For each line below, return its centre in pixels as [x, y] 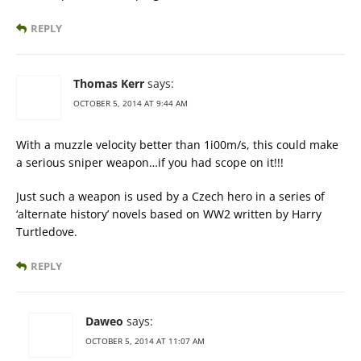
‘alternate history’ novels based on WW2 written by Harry [169, 214]
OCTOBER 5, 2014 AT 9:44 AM [131, 103]
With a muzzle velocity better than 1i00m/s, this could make [177, 144]
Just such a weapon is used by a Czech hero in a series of [170, 196]
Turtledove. [47, 231]
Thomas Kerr [109, 83]
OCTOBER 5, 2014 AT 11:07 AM [145, 340]
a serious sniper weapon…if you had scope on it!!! [150, 162]
